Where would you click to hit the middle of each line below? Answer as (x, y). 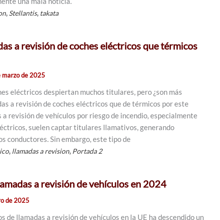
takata (49, 13)
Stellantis (23, 13)
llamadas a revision (41, 151)
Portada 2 (87, 151)
